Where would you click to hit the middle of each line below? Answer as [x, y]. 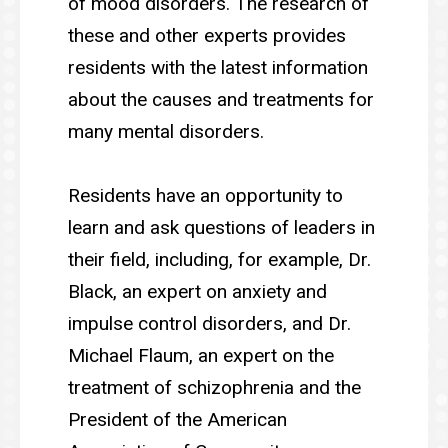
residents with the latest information [218, 67]
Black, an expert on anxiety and [197, 291]
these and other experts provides [207, 35]
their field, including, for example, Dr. [219, 259]
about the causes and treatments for [221, 99]
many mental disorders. [166, 131]
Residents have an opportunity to [205, 195]
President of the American [177, 419]
